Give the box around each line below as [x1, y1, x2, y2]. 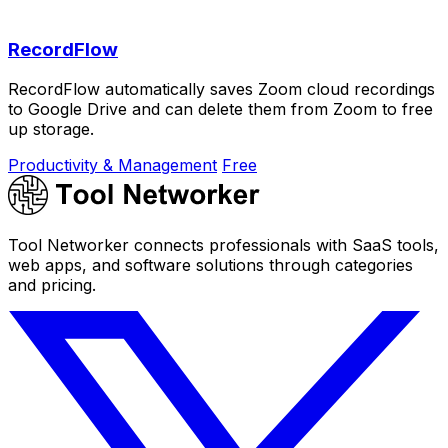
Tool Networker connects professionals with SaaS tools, [8, 235, 439, 256]
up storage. [8, 119, 94, 140]
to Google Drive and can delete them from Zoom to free [8, 99, 433, 120]
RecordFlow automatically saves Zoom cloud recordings [8, 79, 435, 100]
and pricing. [8, 275, 96, 296]
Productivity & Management [8, 155, 217, 176]
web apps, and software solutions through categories [8, 255, 413, 276]
